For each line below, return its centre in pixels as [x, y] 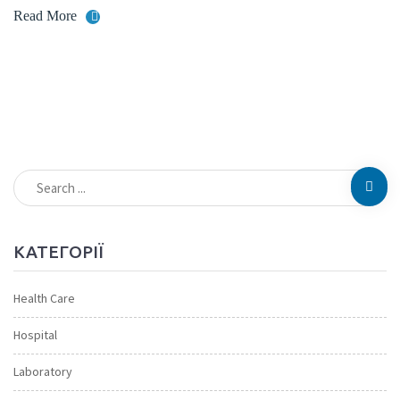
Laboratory [43, 371]
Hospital [35, 334]
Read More [45, 15]
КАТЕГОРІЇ [58, 251]
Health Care [44, 298]
